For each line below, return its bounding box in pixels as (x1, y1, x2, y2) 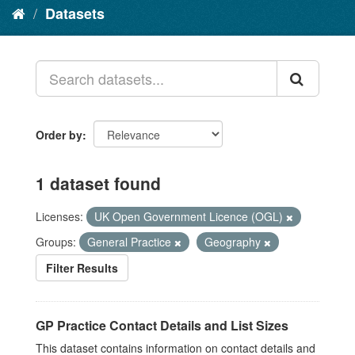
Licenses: (36, 208, 83, 224)
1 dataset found (36, 171, 161, 195)
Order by (36, 127, 82, 143)
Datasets (45, 3, 105, 24)
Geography (204, 234, 264, 250)
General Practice (87, 234, 174, 250)
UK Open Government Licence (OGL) (94, 208, 286, 224)
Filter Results (46, 260, 118, 276)
